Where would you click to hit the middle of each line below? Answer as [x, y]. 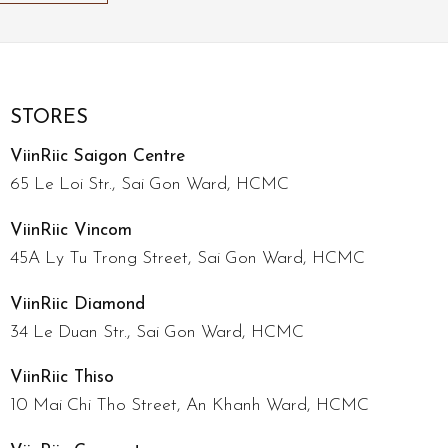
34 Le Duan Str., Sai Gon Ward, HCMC [156, 332]
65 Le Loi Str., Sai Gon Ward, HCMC [149, 185]
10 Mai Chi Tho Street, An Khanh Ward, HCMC [189, 406]
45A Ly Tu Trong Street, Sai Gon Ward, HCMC [187, 259]
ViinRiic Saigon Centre [97, 157]
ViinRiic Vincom [70, 231]
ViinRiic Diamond [77, 304]
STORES [48, 117]
